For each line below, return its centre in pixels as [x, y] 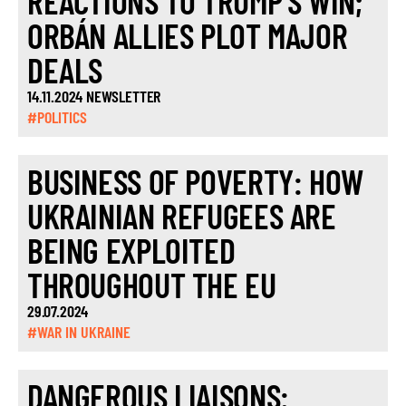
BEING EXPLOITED [131, 250]
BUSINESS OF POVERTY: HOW [195, 181]
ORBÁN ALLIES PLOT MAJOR [188, 35]
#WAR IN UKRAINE [79, 332]
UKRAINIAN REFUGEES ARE [182, 216]
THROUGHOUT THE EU [152, 285]
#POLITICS [57, 117]
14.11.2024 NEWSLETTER [94, 96]
